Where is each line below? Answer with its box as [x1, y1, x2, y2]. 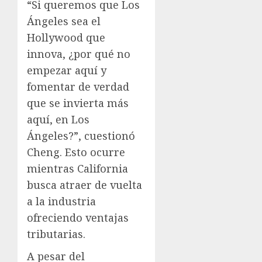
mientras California [27, 161, 128, 176]
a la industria [27, 194, 96, 209]
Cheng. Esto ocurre [27, 145, 125, 160]
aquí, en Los [27, 112, 89, 127]
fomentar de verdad [27, 80, 129, 94]
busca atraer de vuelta [27, 178, 142, 192]
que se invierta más [27, 96, 129, 111]
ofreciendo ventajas [27, 211, 129, 225]
